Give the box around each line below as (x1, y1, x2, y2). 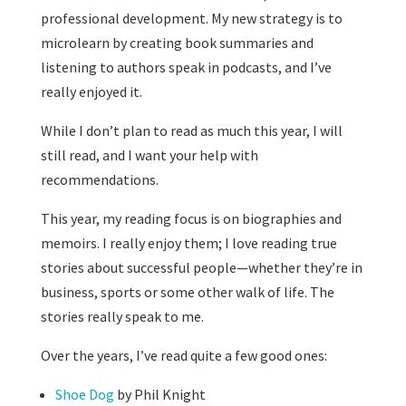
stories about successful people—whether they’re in (40, 258, 362, 276)
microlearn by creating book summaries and (40, 34, 314, 52)
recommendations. (40, 170, 161, 188)
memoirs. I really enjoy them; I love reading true (40, 234, 337, 252)
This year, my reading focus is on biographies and (40, 209, 342, 227)
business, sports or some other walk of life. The (40, 283, 334, 301)
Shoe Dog (54, 385, 114, 403)
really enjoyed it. (40, 82, 148, 101)
